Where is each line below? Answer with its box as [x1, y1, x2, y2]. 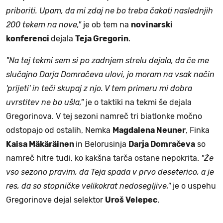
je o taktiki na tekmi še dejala [84, 97, 192, 107]
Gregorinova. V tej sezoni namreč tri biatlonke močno [6, 111, 202, 121]
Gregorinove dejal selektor [6, 195, 105, 205]
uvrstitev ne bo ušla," [6, 97, 84, 107]
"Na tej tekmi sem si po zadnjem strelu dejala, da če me [6, 55, 209, 65]
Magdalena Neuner [112, 125, 186, 135]
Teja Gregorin [75, 33, 128, 43]
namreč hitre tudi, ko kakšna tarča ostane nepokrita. [6, 153, 201, 163]
